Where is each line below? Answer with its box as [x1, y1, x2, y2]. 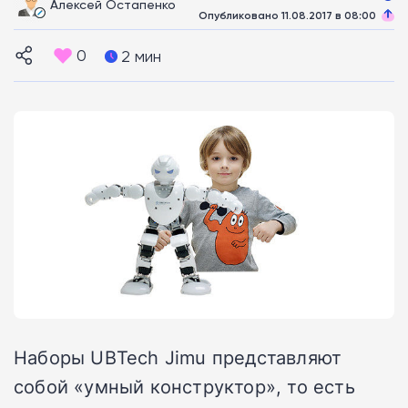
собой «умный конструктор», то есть [14, 372, 355, 399]
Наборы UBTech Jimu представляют [14, 343, 342, 370]
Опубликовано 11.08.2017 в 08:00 [199, 7, 376, 22]
